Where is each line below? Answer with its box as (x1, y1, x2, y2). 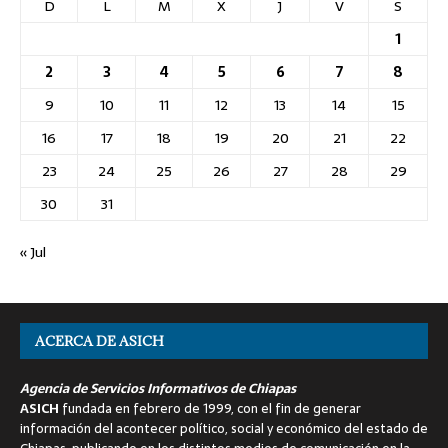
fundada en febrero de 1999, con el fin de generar (59, 397, 361, 419)
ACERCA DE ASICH (35, 331, 164, 350)
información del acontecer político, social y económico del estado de (20, 417, 428, 439)
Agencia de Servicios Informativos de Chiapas (20, 377, 296, 399)
